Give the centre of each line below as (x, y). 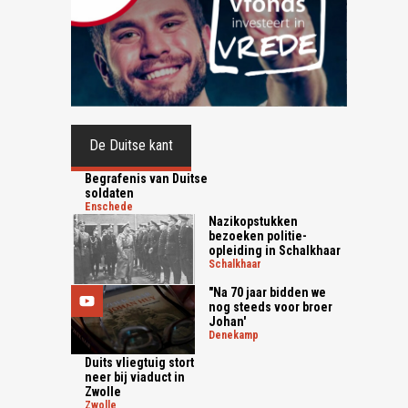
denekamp (237, 335)
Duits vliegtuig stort (140, 363)
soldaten (110, 194)
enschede (112, 207)
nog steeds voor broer (271, 306)
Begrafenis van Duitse (147, 179)
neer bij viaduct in (135, 377)
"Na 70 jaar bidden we (268, 292)
